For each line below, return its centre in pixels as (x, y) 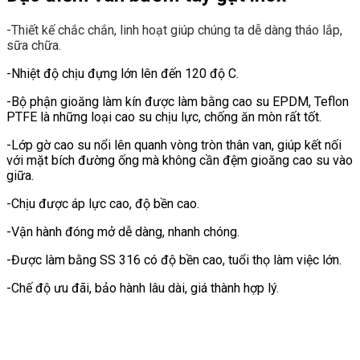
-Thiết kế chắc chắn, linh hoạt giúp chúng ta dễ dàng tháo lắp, (174, 31)
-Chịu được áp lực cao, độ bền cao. (103, 204)
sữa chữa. (34, 46)
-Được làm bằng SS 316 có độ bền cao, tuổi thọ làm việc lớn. (174, 260)
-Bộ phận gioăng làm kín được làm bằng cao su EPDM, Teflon (178, 102)
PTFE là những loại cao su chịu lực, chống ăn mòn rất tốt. (164, 117)
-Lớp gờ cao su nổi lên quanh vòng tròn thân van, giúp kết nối (174, 145)
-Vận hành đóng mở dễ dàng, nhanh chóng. (123, 232)
